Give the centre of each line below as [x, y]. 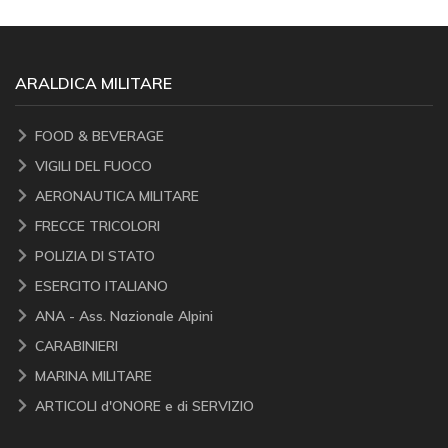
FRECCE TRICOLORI [97, 225]
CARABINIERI [76, 345]
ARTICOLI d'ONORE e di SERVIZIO [144, 405]
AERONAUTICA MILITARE [117, 195]
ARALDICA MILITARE [93, 82]
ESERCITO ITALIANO [101, 285]
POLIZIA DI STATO [95, 255]
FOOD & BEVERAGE [99, 135]
